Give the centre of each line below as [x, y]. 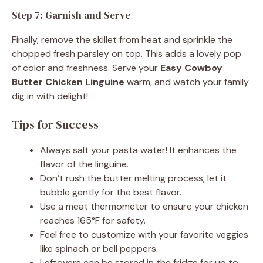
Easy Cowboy [191, 68]
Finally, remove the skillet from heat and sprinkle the [122, 39]
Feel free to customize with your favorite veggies [144, 234]
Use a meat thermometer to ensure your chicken [144, 206]
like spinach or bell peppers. [99, 248]
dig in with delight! [50, 96]
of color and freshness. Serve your [86, 68]
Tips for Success [55, 124]
